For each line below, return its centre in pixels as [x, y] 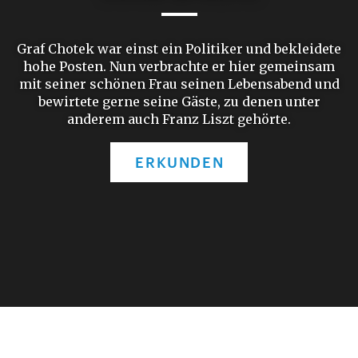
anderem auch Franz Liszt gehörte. [179, 119]
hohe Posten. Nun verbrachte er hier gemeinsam [179, 66]
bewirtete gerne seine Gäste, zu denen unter [179, 101]
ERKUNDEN [180, 162]
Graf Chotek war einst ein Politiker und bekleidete [179, 49]
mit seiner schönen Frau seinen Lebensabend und [179, 84]
